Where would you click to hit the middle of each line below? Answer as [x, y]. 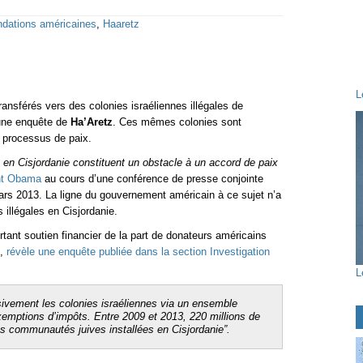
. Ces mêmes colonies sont [177, 122]
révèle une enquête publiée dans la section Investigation [138, 251]
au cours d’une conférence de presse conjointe [152, 178]
